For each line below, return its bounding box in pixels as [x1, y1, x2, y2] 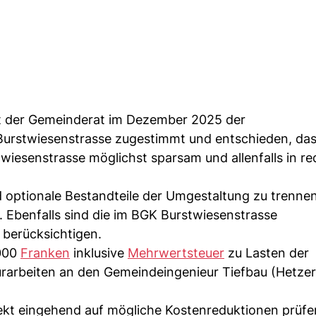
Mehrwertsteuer [128, 245, 224, 260]
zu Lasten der [224, 245, 309, 260]
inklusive [70, 245, 128, 260]
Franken [20, 245, 70, 260]
